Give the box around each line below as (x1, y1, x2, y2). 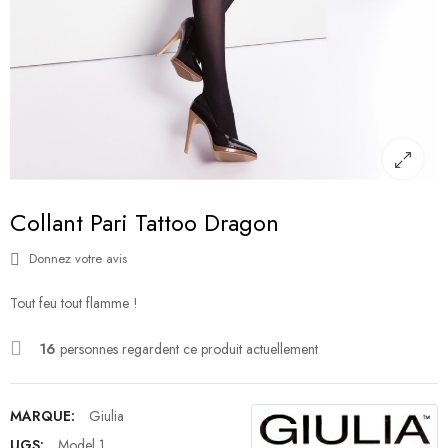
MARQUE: (10, 406, 75, 427)
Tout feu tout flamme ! (10, 293, 138, 314)
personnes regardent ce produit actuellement (56, 339, 318, 360)
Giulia (89, 406, 124, 427)
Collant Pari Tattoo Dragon (10, 205, 279, 241)
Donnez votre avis (25, 249, 127, 269)
